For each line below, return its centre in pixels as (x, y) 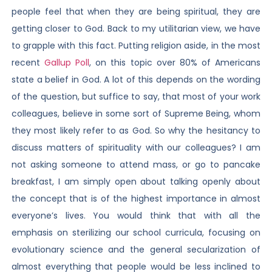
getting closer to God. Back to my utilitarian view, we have (136, 29)
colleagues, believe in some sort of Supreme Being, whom (136, 114)
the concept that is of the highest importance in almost (136, 199)
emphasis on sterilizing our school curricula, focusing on (136, 233)
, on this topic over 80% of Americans (175, 63)
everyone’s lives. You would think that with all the (136, 216)
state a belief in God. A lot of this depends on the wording (136, 80)
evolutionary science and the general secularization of (136, 250)
